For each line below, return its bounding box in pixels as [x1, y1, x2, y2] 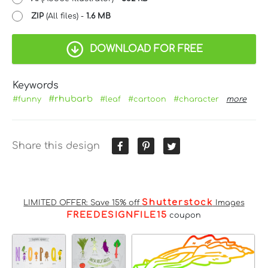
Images [212, 198, 245, 207]
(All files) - [44, 11, 86, 20]
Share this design [12, 140, 100, 151]
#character [173, 95, 220, 103]
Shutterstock [142, 197, 213, 207]
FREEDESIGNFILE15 [66, 209, 167, 220]
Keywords [13, 80, 59, 91]
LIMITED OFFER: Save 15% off [23, 198, 142, 207]
